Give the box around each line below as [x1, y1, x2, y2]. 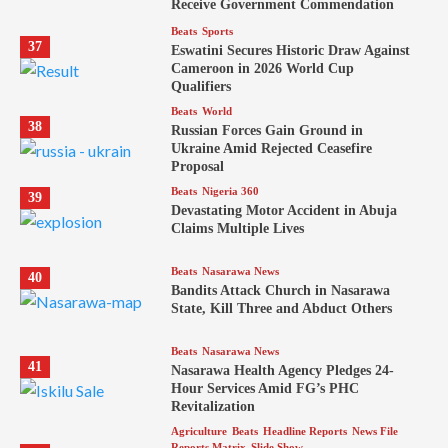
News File [351, 424, 398, 437]
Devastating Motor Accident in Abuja [170, 202, 397, 218]
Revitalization [170, 398, 255, 414]
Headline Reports [262, 424, 347, 437]
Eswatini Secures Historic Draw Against [170, 42, 410, 58]
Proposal [170, 158, 224, 174]
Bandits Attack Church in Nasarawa [170, 282, 390, 298]
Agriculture [170, 424, 227, 437]
